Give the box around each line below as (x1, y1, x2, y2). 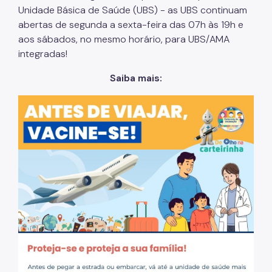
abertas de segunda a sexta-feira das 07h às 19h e (18, 18, 243, 31)
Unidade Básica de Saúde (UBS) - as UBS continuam (18, 3, 247, 16)
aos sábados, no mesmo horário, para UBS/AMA (18, 32, 229, 46)
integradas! (18, 47, 67, 60)
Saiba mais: (110, 71, 162, 84)
